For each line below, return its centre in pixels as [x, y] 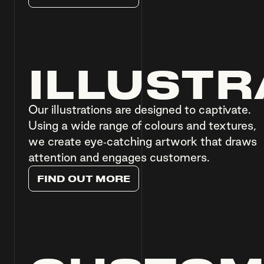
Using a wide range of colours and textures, [142, 126]
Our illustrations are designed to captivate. [140, 110]
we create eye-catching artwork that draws [143, 142]
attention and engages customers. [119, 158]
